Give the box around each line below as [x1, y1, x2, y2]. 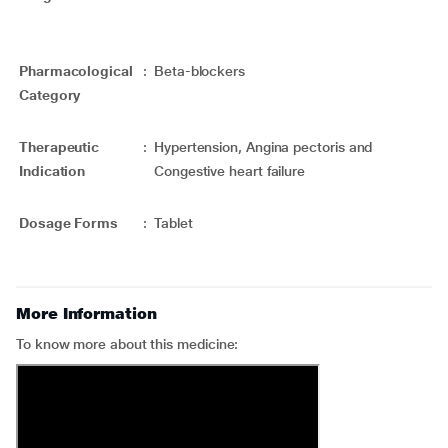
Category [19, 87, 81, 103]
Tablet [154, 215, 193, 231]
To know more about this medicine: [16, 336, 243, 352]
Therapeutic [19, 139, 100, 155]
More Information [16, 304, 157, 323]
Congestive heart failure [154, 163, 341, 179]
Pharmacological [19, 63, 133, 79]
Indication [19, 163, 86, 179]
